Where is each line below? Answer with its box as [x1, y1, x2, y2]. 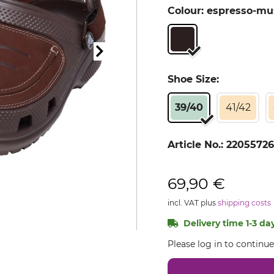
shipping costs [218, 198, 271, 207]
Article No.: [168, 139, 226, 150]
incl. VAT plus [168, 198, 218, 207]
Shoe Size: [168, 73, 219, 85]
